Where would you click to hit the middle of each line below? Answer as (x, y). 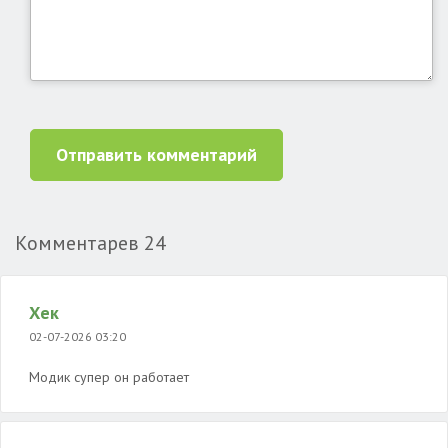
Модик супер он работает (109, 377)
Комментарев (79, 243)
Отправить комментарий (156, 154)
